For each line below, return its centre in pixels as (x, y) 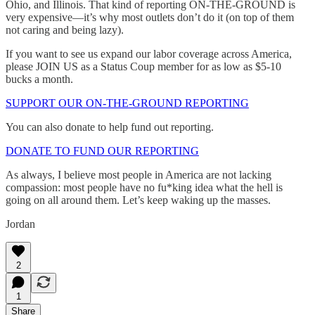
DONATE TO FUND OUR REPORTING (102, 150)
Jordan (20, 224)
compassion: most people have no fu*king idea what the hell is (144, 187)
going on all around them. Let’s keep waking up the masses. (138, 200)
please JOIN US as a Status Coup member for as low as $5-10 (143, 66)
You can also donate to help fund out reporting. (110, 127)
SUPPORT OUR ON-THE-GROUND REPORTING (127, 103)
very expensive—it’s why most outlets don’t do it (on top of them (150, 17)
